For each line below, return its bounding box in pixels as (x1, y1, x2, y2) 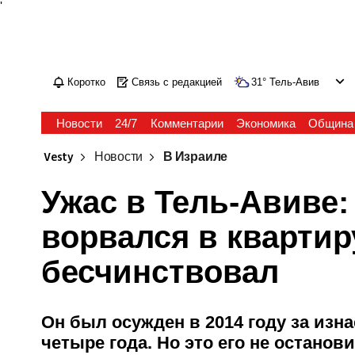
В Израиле (163, 149, 228, 166)
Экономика (235, 116, 296, 130)
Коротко (67, 76, 106, 88)
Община (307, 116, 353, 130)
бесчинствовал (41, 254, 280, 289)
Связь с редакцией (132, 76, 223, 88)
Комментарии (150, 116, 223, 130)
